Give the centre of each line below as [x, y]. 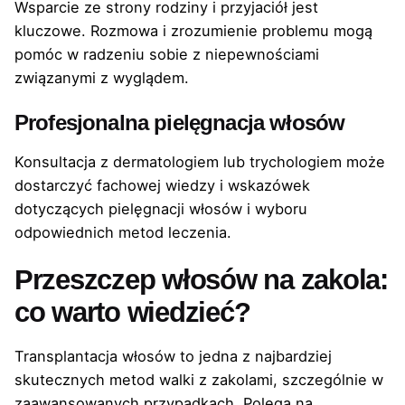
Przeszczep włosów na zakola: [201, 280]
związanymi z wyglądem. [102, 77]
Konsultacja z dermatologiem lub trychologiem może [200, 162]
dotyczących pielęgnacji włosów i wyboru [161, 209]
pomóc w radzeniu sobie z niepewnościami [167, 54]
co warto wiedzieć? [132, 313]
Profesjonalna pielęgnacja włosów [180, 123]
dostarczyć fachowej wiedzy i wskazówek [162, 186]
